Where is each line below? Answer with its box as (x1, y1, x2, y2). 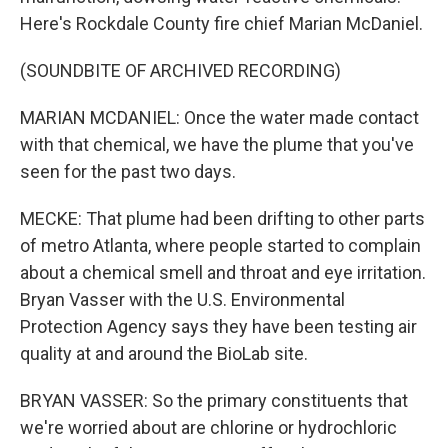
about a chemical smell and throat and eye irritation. (20, 262, 426, 283)
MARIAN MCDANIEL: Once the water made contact (20, 107, 419, 128)
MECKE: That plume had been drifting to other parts (20, 208, 425, 229)
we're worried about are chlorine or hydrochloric (20, 417, 397, 438)
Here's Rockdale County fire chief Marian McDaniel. (20, 13, 423, 34)
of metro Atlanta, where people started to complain (20, 235, 421, 256)
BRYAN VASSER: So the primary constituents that (20, 390, 408, 411)
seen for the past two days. (20, 161, 236, 182)
